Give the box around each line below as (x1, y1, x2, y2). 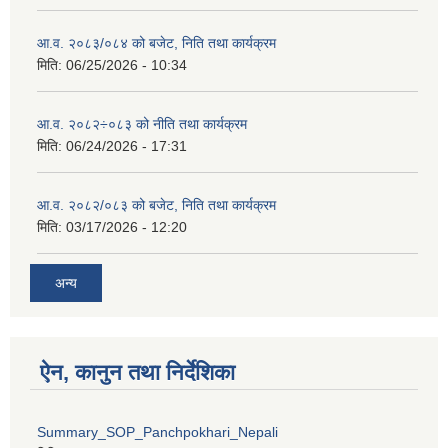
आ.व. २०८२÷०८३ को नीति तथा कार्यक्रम (37, 115, 247, 132)
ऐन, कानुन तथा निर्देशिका (40, 360, 235, 386)
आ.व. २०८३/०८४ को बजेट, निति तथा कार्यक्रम (37, 34, 276, 51)
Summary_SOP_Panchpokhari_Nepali (37, 424, 278, 441)
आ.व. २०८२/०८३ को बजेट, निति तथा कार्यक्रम (37, 196, 276, 213)
